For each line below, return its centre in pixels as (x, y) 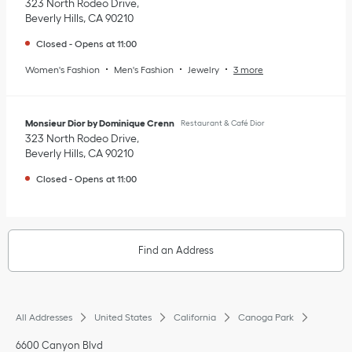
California (195, 317)
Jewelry (203, 69)
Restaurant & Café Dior (223, 123)
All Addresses (44, 317)
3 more (248, 69)
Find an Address (176, 250)
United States (123, 317)
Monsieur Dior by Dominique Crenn (100, 123)
